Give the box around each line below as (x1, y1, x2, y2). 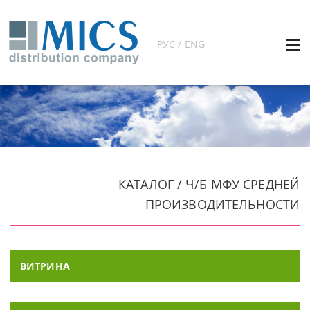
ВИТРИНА (20, 259, 70, 273)
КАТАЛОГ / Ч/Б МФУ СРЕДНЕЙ (118, 176, 300, 192)
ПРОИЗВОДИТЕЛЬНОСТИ (145, 196, 300, 212)
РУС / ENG (157, 37, 206, 51)
